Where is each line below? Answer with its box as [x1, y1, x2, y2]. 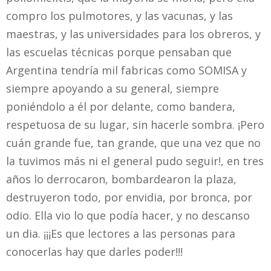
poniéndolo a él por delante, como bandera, [6, 99, 235, 114]
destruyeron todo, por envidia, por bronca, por [6, 190, 252, 205]
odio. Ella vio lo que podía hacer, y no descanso [6, 208, 250, 223]
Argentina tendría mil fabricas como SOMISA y [6, 63, 247, 78]
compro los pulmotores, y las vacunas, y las [6, 8, 233, 24]
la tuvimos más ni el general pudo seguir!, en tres [6, 154, 264, 169]
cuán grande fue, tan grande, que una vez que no [6, 135, 261, 151]
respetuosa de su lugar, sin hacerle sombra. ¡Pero [6, 117, 264, 132]
